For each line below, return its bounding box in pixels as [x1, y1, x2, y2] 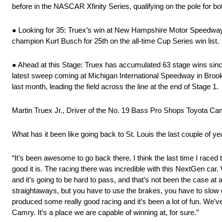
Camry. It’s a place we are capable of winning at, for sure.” [12, 208, 199, 217]
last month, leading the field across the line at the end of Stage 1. [12, 82, 219, 91]
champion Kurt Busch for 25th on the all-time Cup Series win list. [12, 37, 219, 46]
